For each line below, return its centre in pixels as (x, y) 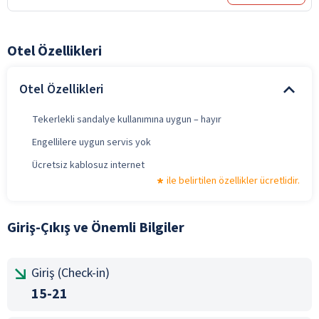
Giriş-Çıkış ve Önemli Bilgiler (96, 228)
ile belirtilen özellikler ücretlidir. (233, 181)
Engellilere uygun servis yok (91, 142)
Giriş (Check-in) (70, 273)
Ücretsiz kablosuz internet (88, 165)
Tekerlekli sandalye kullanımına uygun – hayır (127, 119)
